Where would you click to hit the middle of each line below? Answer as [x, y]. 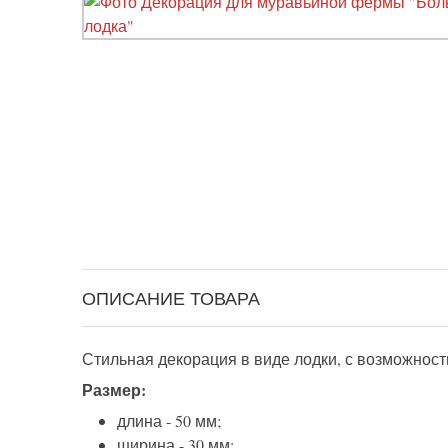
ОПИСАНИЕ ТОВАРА [171, 298]
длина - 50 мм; [169, 421]
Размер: [114, 390]
